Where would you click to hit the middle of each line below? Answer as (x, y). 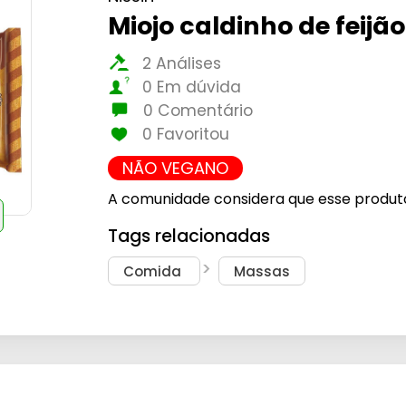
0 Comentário (198, 110)
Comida (154, 271)
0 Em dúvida (191, 87)
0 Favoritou (185, 134)
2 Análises (181, 63)
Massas (262, 271)
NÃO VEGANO (175, 168)
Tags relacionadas (188, 237)
